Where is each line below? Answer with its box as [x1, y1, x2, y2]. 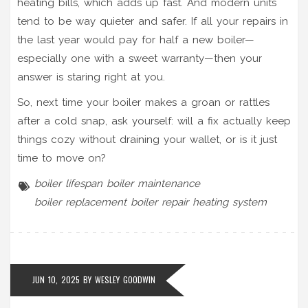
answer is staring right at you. [17, 70, 165, 83]
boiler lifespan [34, 177, 102, 190]
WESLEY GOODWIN [95, 273, 155, 285]
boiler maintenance [107, 177, 200, 190]
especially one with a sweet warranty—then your [17, 52, 262, 65]
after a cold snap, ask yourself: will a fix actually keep [17, 114, 291, 127]
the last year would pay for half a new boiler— [17, 33, 254, 46]
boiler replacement [34, 195, 126, 208]
